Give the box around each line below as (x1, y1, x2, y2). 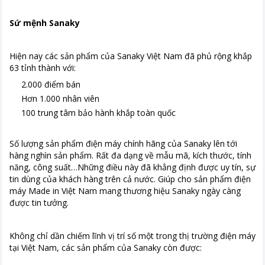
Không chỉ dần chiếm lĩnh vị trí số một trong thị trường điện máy (9, 230, 256, 241)
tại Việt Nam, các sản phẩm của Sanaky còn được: (9, 242, 202, 253)
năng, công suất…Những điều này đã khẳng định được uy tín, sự (9, 161, 256, 173)
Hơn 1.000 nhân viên (21, 93, 99, 104)
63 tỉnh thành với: (9, 62, 76, 73)
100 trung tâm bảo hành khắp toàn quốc (21, 107, 176, 118)
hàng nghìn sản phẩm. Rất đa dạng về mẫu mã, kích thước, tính (9, 150, 251, 161)
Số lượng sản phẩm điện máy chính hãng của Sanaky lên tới (9, 138, 237, 149)
